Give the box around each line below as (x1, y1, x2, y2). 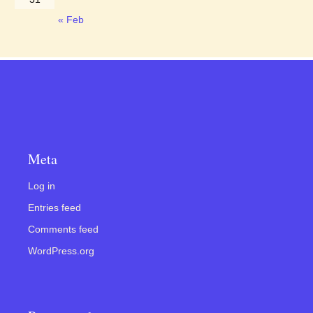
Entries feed (28, 202, 81, 213)
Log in (28, 180, 55, 191)
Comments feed (28, 224, 99, 235)
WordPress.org (28, 245, 94, 256)
